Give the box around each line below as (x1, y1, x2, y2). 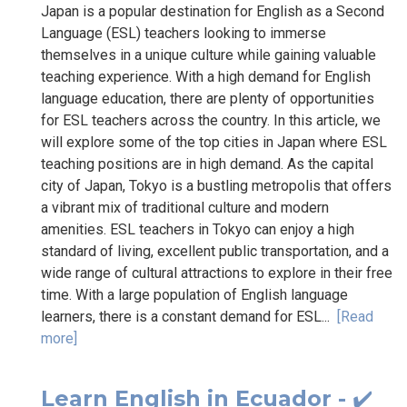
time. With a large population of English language (41, 285, 348, 303)
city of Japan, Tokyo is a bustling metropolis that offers (41, 176, 392, 194)
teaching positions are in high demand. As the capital (41, 154, 373, 173)
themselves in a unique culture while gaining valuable (41, 45, 376, 64)
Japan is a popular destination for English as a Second (41, 2, 384, 20)
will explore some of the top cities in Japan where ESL (41, 133, 387, 151)
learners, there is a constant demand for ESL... (41, 307, 337, 325)
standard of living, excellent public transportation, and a (41, 242, 389, 260)
